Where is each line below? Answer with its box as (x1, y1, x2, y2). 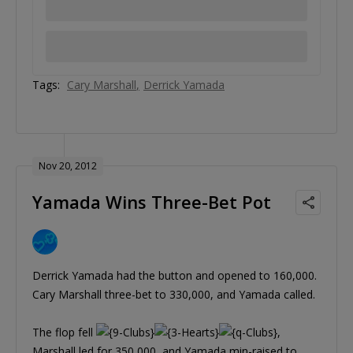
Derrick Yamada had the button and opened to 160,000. (32, 268, 317, 284)
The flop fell (32, 325, 96, 340)
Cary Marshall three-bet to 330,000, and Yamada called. (32, 287, 315, 303)
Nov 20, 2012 (39, 159, 97, 173)
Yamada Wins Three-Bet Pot (32, 190, 271, 214)
